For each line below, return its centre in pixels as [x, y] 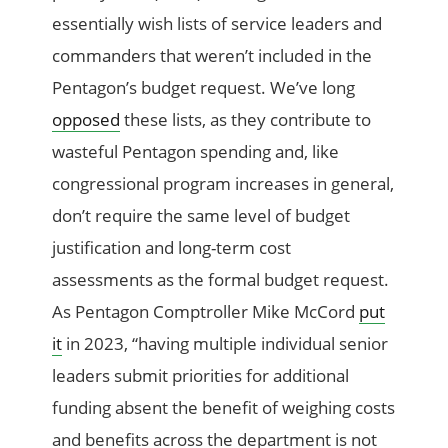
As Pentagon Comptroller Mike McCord [206, 311]
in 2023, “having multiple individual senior [225, 343]
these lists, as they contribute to [246, 119]
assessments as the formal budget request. [221, 279]
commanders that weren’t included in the [212, 55]
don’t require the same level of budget [201, 215]
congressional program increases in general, [223, 183]
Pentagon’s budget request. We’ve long [204, 87]
